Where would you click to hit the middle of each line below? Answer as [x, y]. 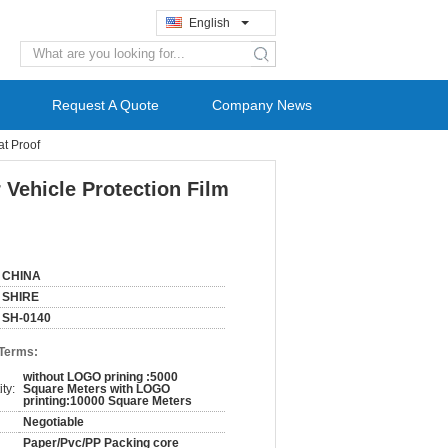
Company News [262, 105]
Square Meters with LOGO [96, 389]
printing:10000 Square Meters [107, 401]
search [276, 61]
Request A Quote [105, 105]
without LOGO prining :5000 [100, 377]
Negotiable [53, 422]
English [209, 23]
